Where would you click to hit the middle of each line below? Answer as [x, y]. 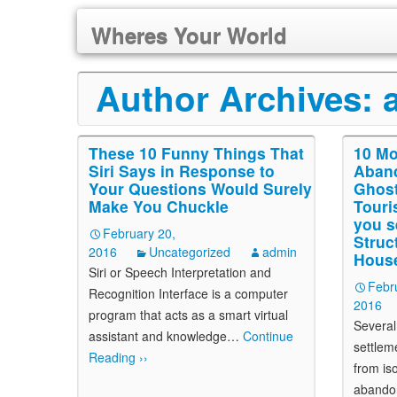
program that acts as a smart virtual [188, 315]
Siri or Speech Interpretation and [180, 272]
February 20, [139, 233]
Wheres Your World [189, 35]
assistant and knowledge [158, 336]
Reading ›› [118, 357]
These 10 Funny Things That [196, 153]
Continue [266, 336]
